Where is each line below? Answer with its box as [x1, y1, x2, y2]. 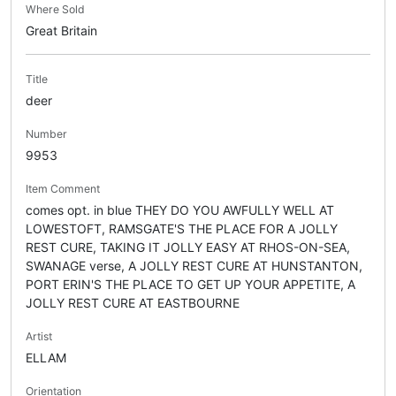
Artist [26, 330, 52, 344]
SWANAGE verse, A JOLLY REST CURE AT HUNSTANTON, [26, 258, 362, 274]
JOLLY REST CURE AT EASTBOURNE [26, 295, 240, 311]
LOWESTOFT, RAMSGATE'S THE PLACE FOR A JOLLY [26, 221, 338, 237]
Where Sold [26, 3, 85, 17]
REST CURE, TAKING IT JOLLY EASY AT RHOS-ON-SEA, [26, 240, 350, 255]
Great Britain [26, 23, 97, 39]
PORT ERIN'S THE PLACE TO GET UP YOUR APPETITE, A [26, 277, 355, 293]
